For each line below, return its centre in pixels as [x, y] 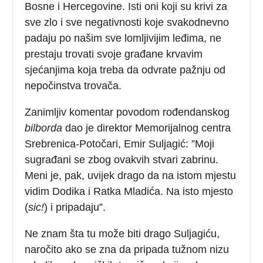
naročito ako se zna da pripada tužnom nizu [127, 249]
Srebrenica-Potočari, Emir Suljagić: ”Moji [120, 144]
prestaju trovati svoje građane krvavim [114, 54]
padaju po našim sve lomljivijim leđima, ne [123, 38]
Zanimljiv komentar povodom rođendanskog [127, 112]
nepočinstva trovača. [73, 85]
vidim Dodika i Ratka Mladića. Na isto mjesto [129, 191]
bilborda [45, 128]
